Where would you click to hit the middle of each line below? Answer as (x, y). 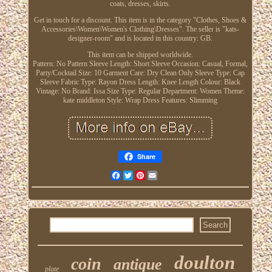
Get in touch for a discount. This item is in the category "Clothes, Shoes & (140, 20)
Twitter (143, 175)
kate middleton (84, 100)
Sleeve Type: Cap (219, 73)
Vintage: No (53, 91)
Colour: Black (220, 82)
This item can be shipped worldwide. (140, 54)
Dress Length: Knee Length (158, 82)
